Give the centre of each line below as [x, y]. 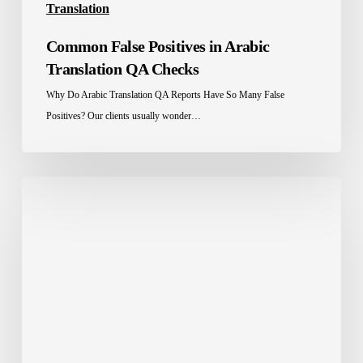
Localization [57, 207]
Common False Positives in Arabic [158, 46]
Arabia [41, 291]
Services [45, 228]
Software [47, 186]
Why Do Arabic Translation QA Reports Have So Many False [165, 94]
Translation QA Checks [122, 68]
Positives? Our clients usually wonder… [123, 115]
